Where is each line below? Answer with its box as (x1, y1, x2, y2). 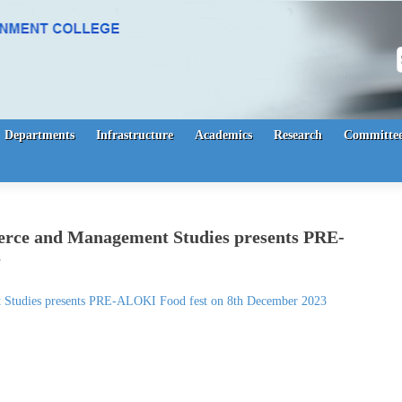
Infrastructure (96, 128, 173, 142)
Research (274, 128, 322, 142)
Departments (4, 128, 74, 142)
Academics (195, 128, 252, 142)
